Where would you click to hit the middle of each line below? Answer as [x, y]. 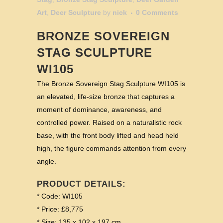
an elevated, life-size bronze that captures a [106, 96]
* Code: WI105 [60, 196]
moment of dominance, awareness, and [99, 109]
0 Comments [157, 12]
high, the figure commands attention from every [111, 148]
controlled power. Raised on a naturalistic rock [109, 122]
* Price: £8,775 [60, 209]
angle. [47, 161]
